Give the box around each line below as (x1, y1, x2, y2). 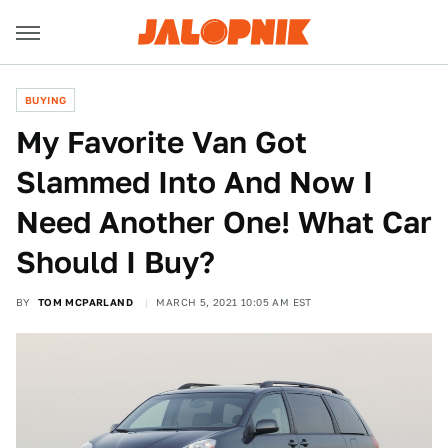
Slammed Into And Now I (16, 164, 373, 200)
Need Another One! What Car (16, 204, 432, 240)
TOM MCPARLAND (37, 296, 134, 308)
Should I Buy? (16, 244, 215, 280)
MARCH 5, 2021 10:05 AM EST (156, 296, 312, 308)
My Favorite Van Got (16, 124, 307, 160)
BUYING (25, 94, 67, 106)
